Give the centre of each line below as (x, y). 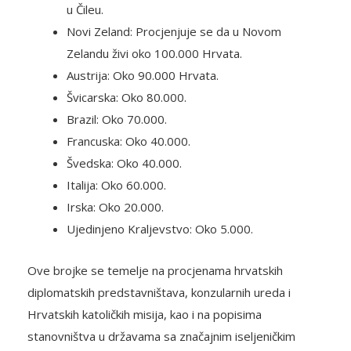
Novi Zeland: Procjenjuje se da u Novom (174, 32)
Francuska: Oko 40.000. (128, 141)
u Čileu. (85, 10)
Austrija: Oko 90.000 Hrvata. (143, 76)
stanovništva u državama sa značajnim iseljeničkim (161, 337)
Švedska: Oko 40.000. (124, 163)
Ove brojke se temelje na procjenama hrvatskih (155, 271)
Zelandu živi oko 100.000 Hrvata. (154, 54)
